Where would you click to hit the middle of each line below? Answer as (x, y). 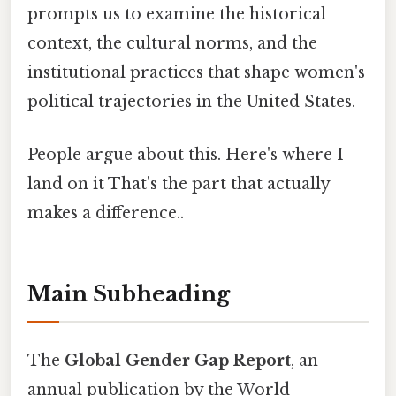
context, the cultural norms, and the (172, 44)
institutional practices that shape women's (196, 73)
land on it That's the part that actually (179, 183)
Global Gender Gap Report (178, 360)
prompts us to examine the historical (177, 15)
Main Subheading (129, 294)
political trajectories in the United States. (191, 102)
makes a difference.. (106, 213)
